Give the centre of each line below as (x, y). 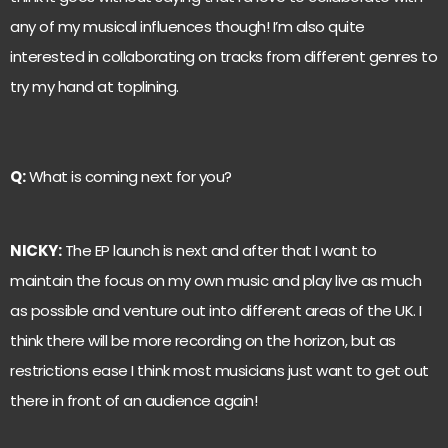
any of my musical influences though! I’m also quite (187, 26)
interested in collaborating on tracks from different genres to (223, 56)
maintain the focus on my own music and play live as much (215, 280)
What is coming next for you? (128, 176)
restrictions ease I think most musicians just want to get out (219, 370)
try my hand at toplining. (94, 86)
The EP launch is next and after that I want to (219, 250)
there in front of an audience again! (133, 400)
